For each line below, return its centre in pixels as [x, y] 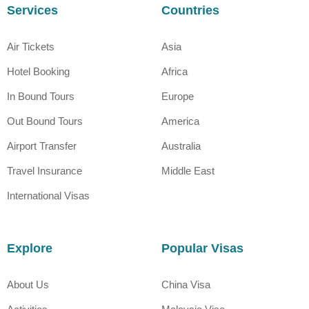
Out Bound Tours [45, 121]
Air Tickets [31, 46]
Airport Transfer [42, 146]
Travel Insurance [44, 170]
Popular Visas [202, 248]
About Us [28, 284]
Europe [178, 96]
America [180, 121]
